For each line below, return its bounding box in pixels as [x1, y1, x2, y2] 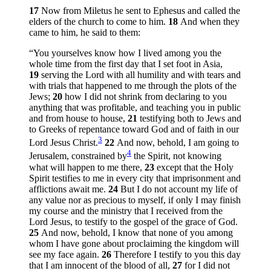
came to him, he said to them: [29, 27, 140, 38]
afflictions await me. [29, 183, 108, 194]
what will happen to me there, [29, 162, 145, 172]
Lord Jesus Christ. [29, 137, 98, 148]
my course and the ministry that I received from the [29, 205, 223, 216]
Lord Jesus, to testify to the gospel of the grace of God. [29, 216, 238, 227]
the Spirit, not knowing [131, 151, 221, 162]
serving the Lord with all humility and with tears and [41, 69, 241, 80]
